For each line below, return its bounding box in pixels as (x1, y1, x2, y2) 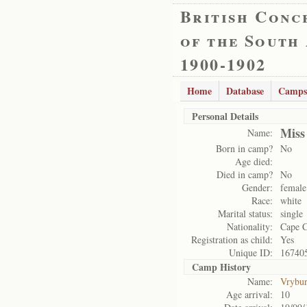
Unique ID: (229, 246, 273, 259)
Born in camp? (216, 142, 273, 155)
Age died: (235, 155, 273, 168)
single (280, 207, 303, 220)
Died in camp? (217, 168, 273, 181)
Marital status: (218, 207, 273, 220)
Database (226, 84, 264, 98)
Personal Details (192, 109, 258, 123)
